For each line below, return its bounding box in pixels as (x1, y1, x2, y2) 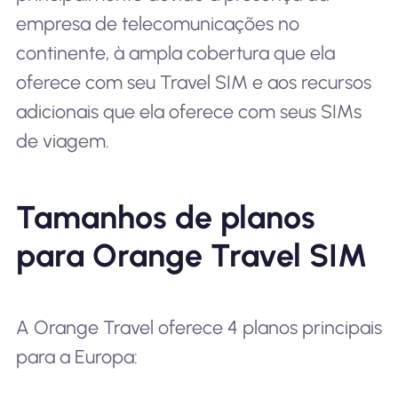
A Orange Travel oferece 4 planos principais (15, 315, 382, 338)
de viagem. (15, 129, 109, 152)
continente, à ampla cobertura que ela (15, 41, 335, 64)
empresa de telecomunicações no (15, 12, 299, 35)
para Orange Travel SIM (15, 235, 368, 275)
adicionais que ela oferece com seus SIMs (15, 99, 362, 123)
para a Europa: (15, 345, 138, 368)
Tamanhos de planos (15, 197, 315, 236)
